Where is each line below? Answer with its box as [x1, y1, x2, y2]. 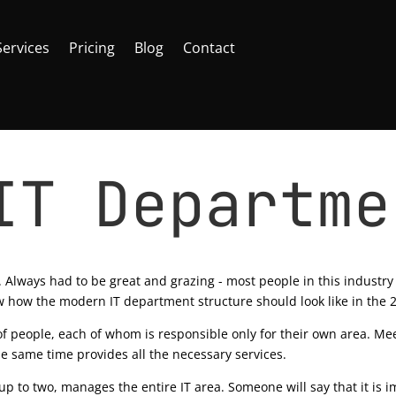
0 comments [34, 251, 108, 269]
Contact [183, 38, 236, 57]
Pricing [69, 38, 116, 57]
